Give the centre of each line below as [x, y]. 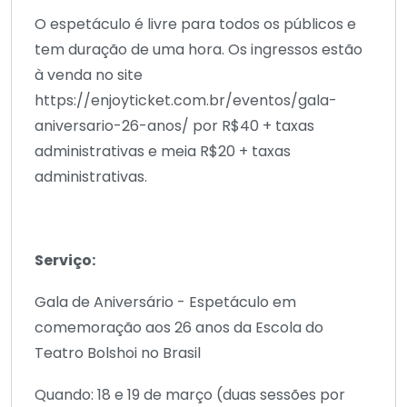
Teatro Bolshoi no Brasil [119, 352]
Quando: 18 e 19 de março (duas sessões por [190, 394]
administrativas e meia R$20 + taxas [163, 151]
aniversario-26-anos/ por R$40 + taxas [174, 125]
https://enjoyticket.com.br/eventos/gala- [186, 100]
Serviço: [65, 260]
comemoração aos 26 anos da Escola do [179, 327]
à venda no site [89, 74]
